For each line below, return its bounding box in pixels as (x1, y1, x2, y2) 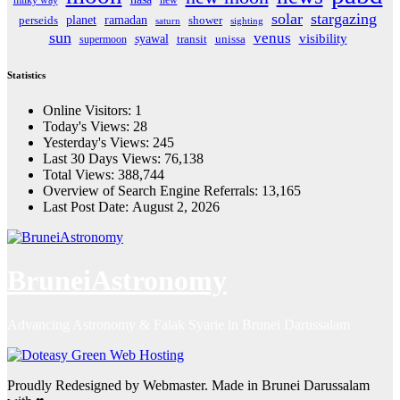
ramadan (104, 12, 147, 27)
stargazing (311, 9, 377, 28)
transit (176, 32, 207, 46)
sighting (230, 15, 263, 26)
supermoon (79, 32, 127, 46)
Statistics (7, 69, 46, 80)
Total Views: (43, 166, 118, 182)
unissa (214, 32, 246, 46)
